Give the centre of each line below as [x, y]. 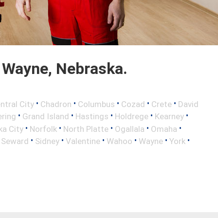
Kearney [169, 116]
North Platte [86, 129]
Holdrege [132, 116]
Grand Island [46, 116]
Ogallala [130, 129]
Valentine [83, 141]
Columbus [96, 104]
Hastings [92, 116]
